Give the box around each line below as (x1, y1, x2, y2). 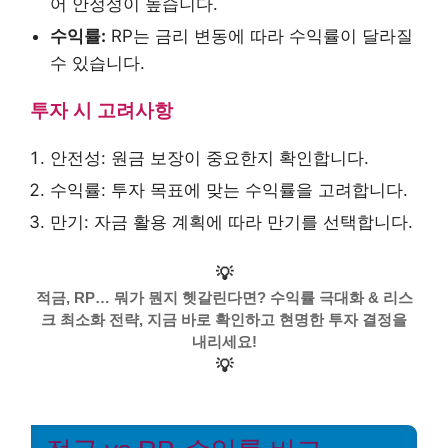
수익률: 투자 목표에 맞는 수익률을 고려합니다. (50, 180, 408, 201)
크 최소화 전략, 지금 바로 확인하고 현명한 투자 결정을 (41, 310, 407, 328)
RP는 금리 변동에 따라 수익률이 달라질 (106, 26, 413, 47)
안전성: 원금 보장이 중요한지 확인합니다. (50, 148, 369, 169)
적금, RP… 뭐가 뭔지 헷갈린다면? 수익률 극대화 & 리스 (35, 288, 413, 306)
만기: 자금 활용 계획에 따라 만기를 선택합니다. (50, 212, 413, 233)
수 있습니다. (50, 53, 145, 74)
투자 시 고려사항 (30, 100, 173, 122)
